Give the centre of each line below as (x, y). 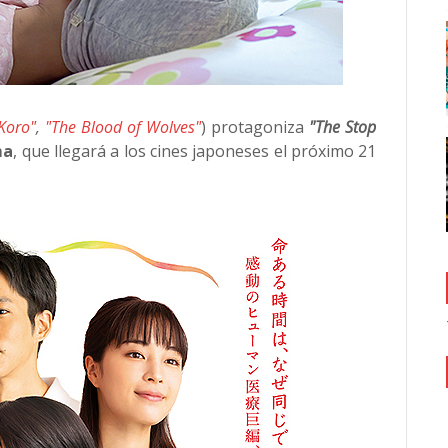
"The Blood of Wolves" (122, 127)
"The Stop (343, 127)
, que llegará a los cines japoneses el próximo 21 (195, 151)
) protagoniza (255, 127)
